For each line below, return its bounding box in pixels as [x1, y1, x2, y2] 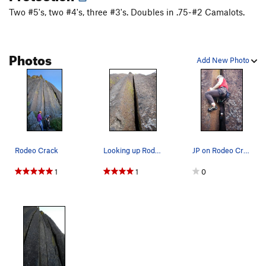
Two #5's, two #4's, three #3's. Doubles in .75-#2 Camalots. [9, 7, 245, 18]
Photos [9, 47, 52, 69]
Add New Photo [197, 55, 251, 65]
